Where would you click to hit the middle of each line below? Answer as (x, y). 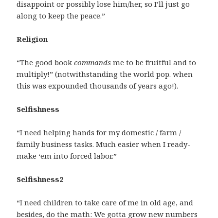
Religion (32, 39)
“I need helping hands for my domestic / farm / (99, 133)
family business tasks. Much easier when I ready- (104, 144)
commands (94, 63)
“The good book (45, 63)
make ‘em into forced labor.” (67, 156)
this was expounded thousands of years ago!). (98, 86)
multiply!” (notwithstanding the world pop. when (105, 74)
